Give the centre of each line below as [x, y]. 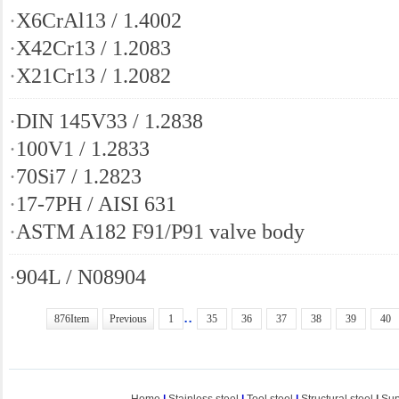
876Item [72, 319]
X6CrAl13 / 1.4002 [99, 20]
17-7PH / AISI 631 [96, 204]
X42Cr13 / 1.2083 [94, 48]
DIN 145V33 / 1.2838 [110, 121]
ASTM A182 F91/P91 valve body [160, 231]
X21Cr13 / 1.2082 [94, 75]
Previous [128, 319]
